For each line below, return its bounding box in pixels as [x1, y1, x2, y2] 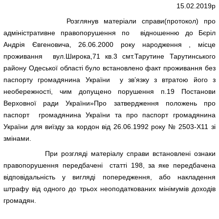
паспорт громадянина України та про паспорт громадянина [3, 110, 216, 119]
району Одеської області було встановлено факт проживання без [3, 64, 216, 72]
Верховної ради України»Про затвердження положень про [3, 99, 216, 107]
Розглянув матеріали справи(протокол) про [3, 17, 216, 25]
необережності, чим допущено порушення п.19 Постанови [3, 87, 216, 95]
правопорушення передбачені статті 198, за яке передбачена [3, 161, 216, 169]
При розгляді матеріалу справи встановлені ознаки [3, 150, 216, 157]
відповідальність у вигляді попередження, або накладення [3, 173, 216, 181]
